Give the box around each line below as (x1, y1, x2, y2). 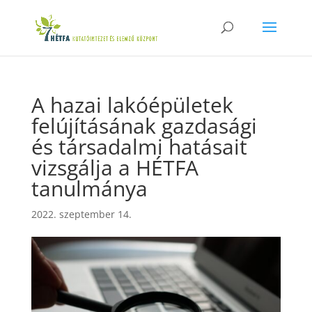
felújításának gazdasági (31, 111, 257, 140)
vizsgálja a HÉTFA (31, 153, 198, 182)
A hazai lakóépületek (31, 91, 233, 119)
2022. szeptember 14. (31, 208, 132, 221)
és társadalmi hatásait (31, 132, 247, 161)
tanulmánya (31, 174, 148, 203)
